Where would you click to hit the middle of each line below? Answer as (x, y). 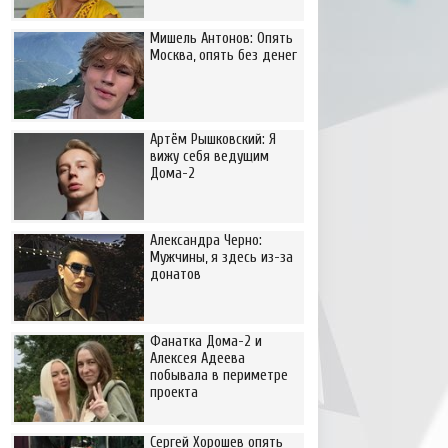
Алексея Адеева (197, 358)
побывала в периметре (219, 375)
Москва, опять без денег (223, 55)
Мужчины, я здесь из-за (221, 257)
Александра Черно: (206, 240)
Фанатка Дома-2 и (206, 341)
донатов (175, 274)
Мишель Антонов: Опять (221, 38)
